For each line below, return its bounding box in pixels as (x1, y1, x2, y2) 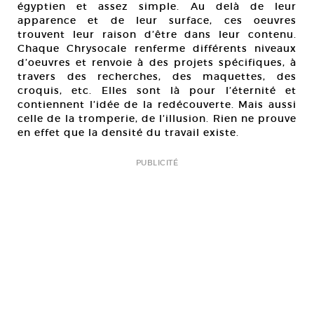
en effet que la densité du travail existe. (18, 126, 239, 139)
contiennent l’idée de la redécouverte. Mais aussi (18, 98, 296, 111)
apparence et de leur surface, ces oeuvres (18, 14, 296, 27)
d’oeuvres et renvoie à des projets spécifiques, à (18, 56, 296, 69)
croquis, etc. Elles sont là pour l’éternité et (18, 84, 296, 97)
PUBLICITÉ (136, 158, 178, 168)
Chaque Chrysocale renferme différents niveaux (18, 42, 296, 55)
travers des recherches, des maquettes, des (18, 70, 296, 83)
